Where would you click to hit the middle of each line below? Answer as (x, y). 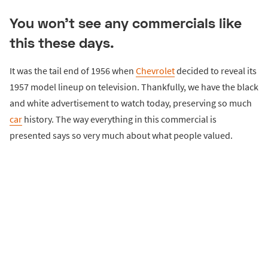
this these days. (62, 43)
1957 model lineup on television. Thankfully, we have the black (134, 86)
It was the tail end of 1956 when (73, 70)
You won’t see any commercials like (126, 23)
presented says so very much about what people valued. (121, 135)
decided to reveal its (216, 70)
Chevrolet (155, 70)
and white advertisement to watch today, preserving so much (131, 103)
